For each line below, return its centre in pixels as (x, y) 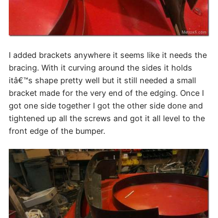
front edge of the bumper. (57, 131)
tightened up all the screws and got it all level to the (107, 118)
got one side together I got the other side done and (106, 105)
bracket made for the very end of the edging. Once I (106, 93)
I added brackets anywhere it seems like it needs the (108, 55)
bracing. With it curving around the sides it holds (100, 67)
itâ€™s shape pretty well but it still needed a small (102, 80)
